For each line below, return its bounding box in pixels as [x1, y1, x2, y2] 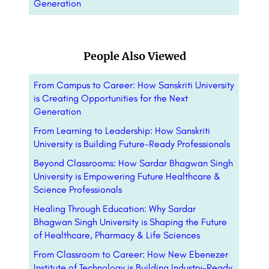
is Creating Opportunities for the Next [34, 92, 188, 104]
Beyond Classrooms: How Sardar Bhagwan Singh [34, 157, 233, 169]
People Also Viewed [83, 49, 186, 64]
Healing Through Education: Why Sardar [34, 203, 196, 215]
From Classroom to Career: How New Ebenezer [34, 249, 228, 261]
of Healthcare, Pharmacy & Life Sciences [34, 229, 200, 241]
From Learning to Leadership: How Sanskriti [34, 125, 210, 137]
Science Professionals [34, 184, 122, 196]
